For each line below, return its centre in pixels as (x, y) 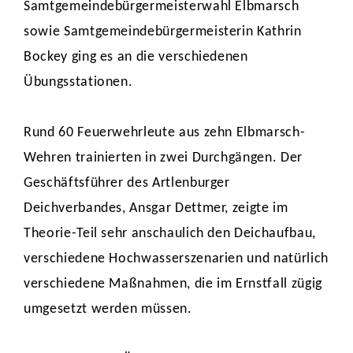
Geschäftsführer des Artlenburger (127, 183)
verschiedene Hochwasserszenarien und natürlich (176, 259)
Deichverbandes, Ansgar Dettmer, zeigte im (156, 208)
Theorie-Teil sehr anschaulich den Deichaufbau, (170, 234)
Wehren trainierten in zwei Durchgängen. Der (163, 158)
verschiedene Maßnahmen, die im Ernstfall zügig (173, 284)
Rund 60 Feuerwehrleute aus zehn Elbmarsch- (165, 133)
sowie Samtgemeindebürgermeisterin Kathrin (163, 32)
